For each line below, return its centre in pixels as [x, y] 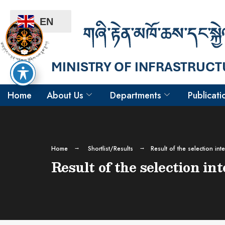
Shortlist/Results [110, 149]
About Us [65, 95]
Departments [136, 95]
